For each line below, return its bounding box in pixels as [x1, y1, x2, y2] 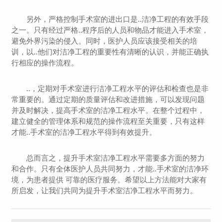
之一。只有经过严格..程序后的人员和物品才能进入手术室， [11, 26, 209, 34]
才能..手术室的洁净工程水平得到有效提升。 [11, 128, 157, 136]
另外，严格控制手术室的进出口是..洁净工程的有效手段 [26, 15, 209, 23]
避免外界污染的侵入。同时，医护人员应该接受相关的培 [11, 37, 198, 45]
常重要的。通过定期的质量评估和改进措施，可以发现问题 [11, 95, 205, 104]
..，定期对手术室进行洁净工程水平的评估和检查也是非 [26, 84, 209, 93]
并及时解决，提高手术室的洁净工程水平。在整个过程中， [11, 106, 205, 114]
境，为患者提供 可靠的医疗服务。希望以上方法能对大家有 [11, 175, 207, 184]
